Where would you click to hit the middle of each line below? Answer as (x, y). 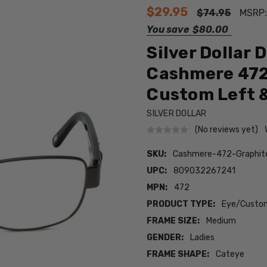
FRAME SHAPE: (178, 254)
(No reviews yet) (227, 129)
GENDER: (165, 238)
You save (168, 30)
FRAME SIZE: (173, 221)
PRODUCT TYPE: (181, 204)
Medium (221, 221)
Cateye (230, 254)
